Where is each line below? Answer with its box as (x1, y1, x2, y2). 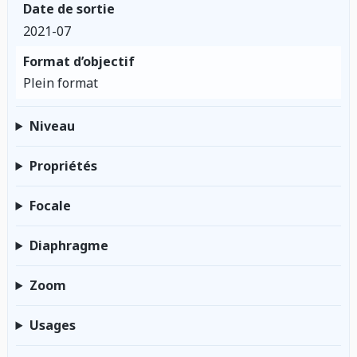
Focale (29, 196, 71, 214)
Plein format (22, 74, 98, 92)
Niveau (29, 116, 75, 135)
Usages (29, 316, 76, 334)
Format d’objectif (22, 52, 135, 70)
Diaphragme (29, 236, 108, 254)
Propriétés (29, 156, 97, 175)
